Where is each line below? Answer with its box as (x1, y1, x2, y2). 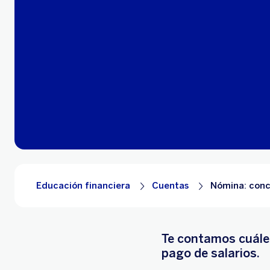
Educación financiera (36, 180, 130, 191)
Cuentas (152, 180, 189, 191)
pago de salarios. (162, 246, 260, 260)
